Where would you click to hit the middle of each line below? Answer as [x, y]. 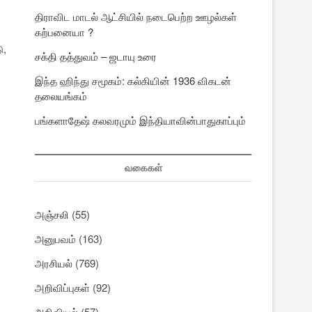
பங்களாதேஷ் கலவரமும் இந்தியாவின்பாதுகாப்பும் [142, 120]
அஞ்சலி [52, 214]
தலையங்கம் [61, 96]
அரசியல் [54, 263]
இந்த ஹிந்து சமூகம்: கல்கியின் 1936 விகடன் [133, 81]
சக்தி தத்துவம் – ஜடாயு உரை [96, 56]
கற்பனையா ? [64, 32]
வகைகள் [143, 168]
